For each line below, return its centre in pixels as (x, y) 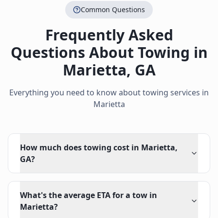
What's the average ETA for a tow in (89, 195)
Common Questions (113, 9)
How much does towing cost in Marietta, (99, 147)
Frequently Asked (109, 35)
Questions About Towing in (109, 52)
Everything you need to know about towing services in (109, 92)
